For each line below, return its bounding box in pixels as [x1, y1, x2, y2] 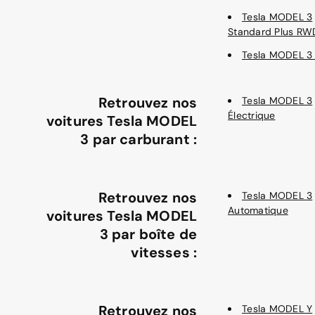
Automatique [228, 204, 288, 217]
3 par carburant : [80, 130, 197, 148]
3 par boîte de [99, 225, 197, 243]
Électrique [228, 109, 276, 122]
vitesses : [131, 243, 197, 262]
